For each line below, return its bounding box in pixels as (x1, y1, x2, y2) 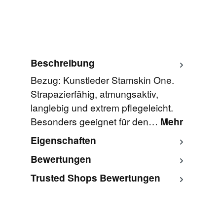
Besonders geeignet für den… (30, 114, 160, 128)
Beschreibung (30, 56, 95, 70)
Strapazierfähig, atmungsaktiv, (30, 86, 158, 100)
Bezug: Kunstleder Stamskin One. (30, 73, 174, 86)
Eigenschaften (30, 133, 96, 147)
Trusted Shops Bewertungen (30, 170, 160, 184)
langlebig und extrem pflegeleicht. (30, 100, 173, 114)
